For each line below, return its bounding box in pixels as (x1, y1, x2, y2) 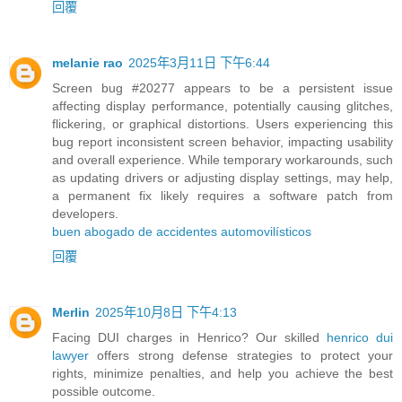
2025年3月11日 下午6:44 (128, 56, 270, 71)
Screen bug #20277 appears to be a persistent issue (52, 81, 393, 96)
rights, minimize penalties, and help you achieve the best (52, 366, 393, 381)
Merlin (52, 305, 90, 320)
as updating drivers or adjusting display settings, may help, (52, 170, 393, 186)
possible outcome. (52, 384, 155, 399)
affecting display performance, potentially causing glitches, (52, 99, 393, 114)
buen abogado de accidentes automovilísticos (52, 224, 311, 240)
